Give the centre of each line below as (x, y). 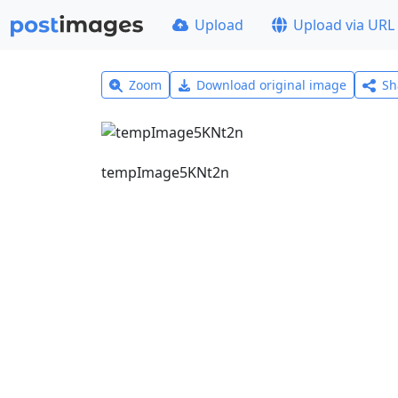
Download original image (272, 85)
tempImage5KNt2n (165, 172)
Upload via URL (344, 25)
